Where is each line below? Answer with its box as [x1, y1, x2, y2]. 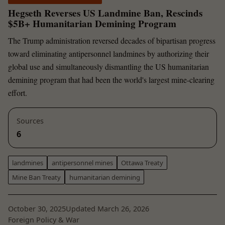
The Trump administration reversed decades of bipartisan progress [8, 35, 215, 46]
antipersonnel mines [51, 158, 113, 168]
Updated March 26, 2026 [66, 204, 149, 214]
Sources [17, 116, 44, 126]
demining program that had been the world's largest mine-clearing [8, 74, 214, 85]
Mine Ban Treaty [12, 172, 61, 182]
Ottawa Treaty [121, 158, 163, 168]
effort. [8, 87, 27, 98]
